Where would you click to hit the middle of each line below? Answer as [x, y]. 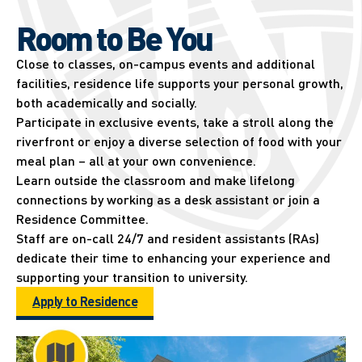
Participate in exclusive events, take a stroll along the [175, 122]
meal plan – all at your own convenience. [136, 161]
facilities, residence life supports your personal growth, [180, 83]
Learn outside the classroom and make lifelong [156, 180]
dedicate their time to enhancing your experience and [173, 258]
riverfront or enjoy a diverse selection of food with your [179, 141]
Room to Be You [114, 38]
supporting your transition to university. [132, 277]
